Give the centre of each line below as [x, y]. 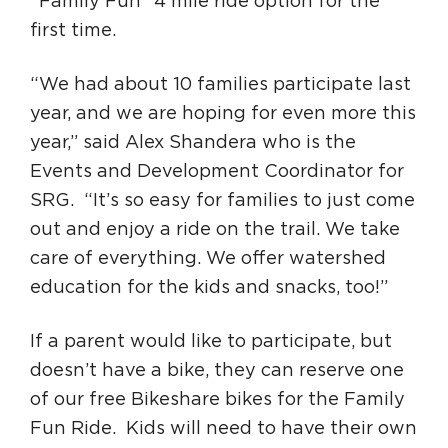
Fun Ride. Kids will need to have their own [223, 429]
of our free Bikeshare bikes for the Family [217, 400]
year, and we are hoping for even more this [223, 114]
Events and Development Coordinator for [217, 172]
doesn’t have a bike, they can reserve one [217, 371]
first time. [73, 31]
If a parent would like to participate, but [211, 342]
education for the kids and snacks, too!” [209, 288]
